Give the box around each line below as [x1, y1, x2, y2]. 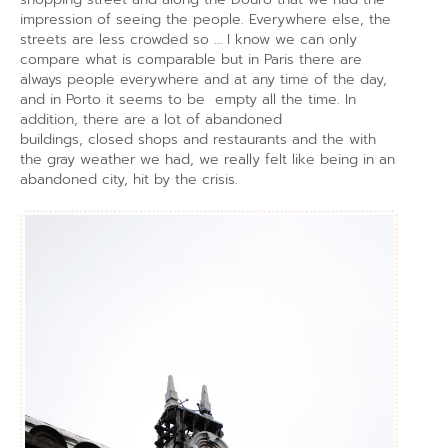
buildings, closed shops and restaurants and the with [20, 129, 376, 151]
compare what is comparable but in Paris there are [20, 49, 362, 71]
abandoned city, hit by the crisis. [20, 169, 238, 191]
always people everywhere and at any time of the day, [20, 69, 387, 91]
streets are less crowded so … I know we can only [20, 29, 357, 51]
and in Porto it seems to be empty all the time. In [20, 89, 356, 111]
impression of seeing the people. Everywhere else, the [20, 9, 391, 31]
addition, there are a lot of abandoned [20, 109, 282, 131]
